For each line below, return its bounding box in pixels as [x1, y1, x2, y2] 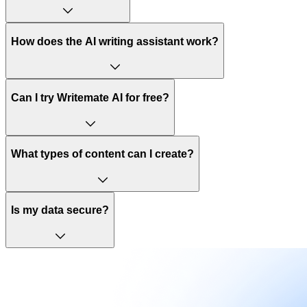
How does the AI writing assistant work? [11, 35, 219, 47]
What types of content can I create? [11, 148, 194, 160]
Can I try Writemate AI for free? [11, 92, 169, 104]
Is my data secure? [11, 204, 109, 217]
